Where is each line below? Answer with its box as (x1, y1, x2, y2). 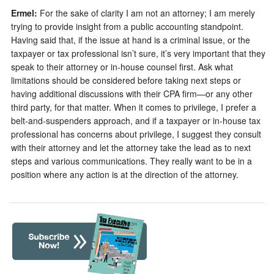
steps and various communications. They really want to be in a (11, 154, 252, 167)
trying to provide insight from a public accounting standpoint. (11, 20, 243, 32)
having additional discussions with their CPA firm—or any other (11, 87, 253, 100)
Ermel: (11, 6, 37, 19)
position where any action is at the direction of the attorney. (11, 168, 239, 180)
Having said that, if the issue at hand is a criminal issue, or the (11, 33, 250, 46)
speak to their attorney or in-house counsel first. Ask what (11, 60, 233, 73)
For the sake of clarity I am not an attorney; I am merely (37, 6, 255, 19)
